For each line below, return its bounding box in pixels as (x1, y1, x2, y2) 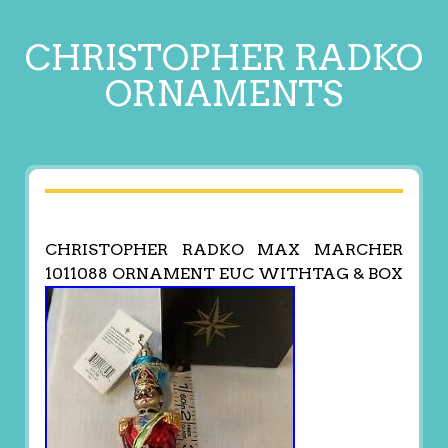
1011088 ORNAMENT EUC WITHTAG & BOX (44, 264, 403, 284)
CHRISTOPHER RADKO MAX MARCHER (44, 240, 404, 260)
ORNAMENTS (105, 72, 343, 115)
